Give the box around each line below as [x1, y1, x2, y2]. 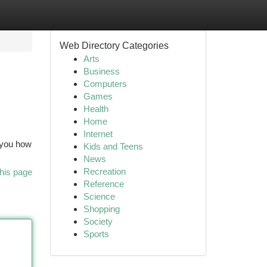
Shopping [83, 204, 120, 214]
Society [83, 216, 113, 226]
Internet [83, 129, 113, 139]
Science [83, 191, 115, 201]
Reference [83, 179, 124, 189]
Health [83, 104, 108, 114]
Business [83, 66, 120, 76]
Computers [83, 79, 127, 89]
